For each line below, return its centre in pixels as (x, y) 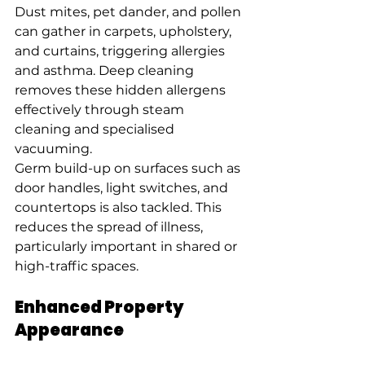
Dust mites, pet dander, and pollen (130, 12)
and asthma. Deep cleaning (106, 71)
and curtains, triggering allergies (121, 51)
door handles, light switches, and (123, 188)
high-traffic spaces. (77, 266)
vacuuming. (53, 149)
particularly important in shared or (128, 247)
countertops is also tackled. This (120, 208)
